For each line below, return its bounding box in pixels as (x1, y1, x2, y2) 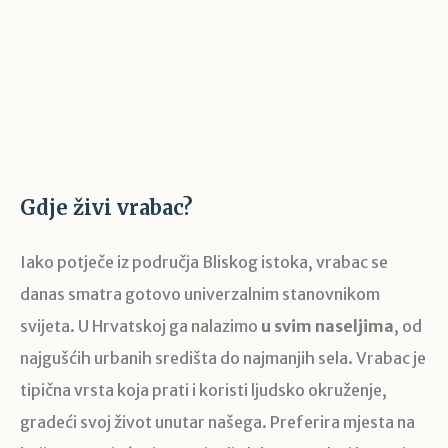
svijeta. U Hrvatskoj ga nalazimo (20, 316, 261, 337)
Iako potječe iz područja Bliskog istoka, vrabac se (20, 252, 388, 273)
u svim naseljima (261, 316, 394, 337)
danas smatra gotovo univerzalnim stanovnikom (20, 284, 380, 305)
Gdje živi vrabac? (20, 195, 193, 221)
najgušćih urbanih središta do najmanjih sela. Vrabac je (20, 348, 426, 369)
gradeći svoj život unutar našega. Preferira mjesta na (20, 412, 415, 433)
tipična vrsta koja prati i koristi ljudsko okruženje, (20, 380, 387, 401)
